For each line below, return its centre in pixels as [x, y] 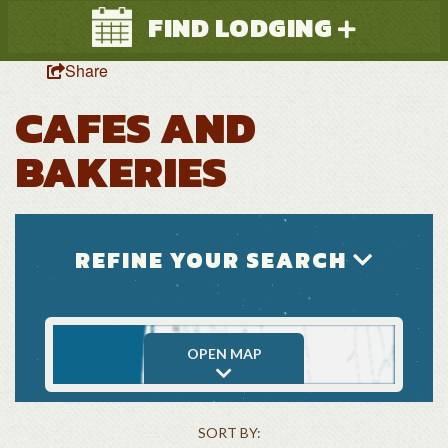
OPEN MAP [224, 354]
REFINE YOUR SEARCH [213, 261]
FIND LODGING [243, 28]
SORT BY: [229, 433]
